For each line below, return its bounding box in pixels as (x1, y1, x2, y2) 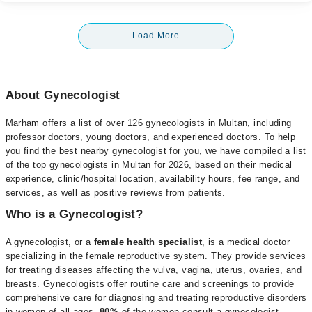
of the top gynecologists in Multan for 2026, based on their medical (5, 159, 292, 170)
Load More (132, 31, 180, 40)
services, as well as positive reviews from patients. (5, 187, 226, 198)
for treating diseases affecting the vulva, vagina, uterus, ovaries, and (5, 265, 302, 275)
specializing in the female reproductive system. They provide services (5, 251, 306, 261)
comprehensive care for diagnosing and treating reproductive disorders (5, 292, 307, 303)
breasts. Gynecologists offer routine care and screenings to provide (5, 279, 295, 289)
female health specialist (93, 237, 203, 247)
